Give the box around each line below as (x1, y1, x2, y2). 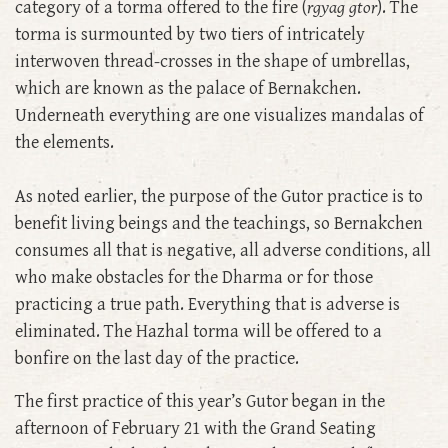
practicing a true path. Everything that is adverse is (15, 294, 400, 316)
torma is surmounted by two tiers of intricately (15, 24, 365, 46)
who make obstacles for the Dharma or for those (15, 267, 373, 289)
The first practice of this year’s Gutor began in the (15, 391, 385, 413)
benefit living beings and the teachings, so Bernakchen (15, 213, 423, 235)
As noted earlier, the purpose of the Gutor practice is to (15, 186, 423, 208)
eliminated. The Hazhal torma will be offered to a (15, 321, 382, 343)
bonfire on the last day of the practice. (15, 348, 299, 370)
